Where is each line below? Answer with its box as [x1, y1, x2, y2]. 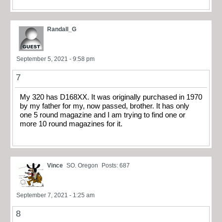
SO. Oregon [66, 162, 98, 169]
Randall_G [47, 25, 76, 33]
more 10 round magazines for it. [20, 119, 122, 128]
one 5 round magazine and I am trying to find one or [20, 111, 185, 119]
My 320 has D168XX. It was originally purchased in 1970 [20, 93, 202, 101]
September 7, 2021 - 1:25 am [16, 192, 95, 199]
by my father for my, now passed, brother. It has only [20, 102, 189, 110]
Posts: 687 [102, 162, 130, 169]
